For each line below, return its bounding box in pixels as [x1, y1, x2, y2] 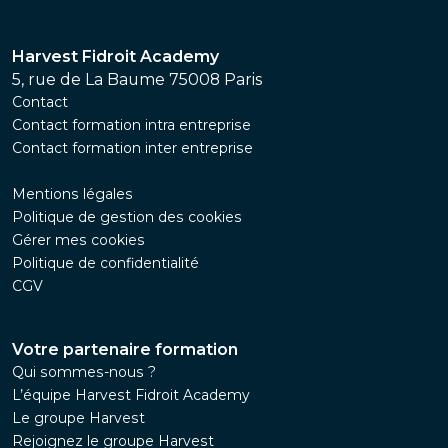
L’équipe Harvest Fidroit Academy [12, 387, 250, 404]
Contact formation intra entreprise [12, 117, 251, 134]
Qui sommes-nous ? [12, 364, 156, 381]
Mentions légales [12, 186, 133, 203]
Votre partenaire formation [12, 340, 238, 360]
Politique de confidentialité [12, 255, 199, 272]
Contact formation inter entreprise [12, 140, 253, 157]
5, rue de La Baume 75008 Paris [12, 70, 262, 90]
